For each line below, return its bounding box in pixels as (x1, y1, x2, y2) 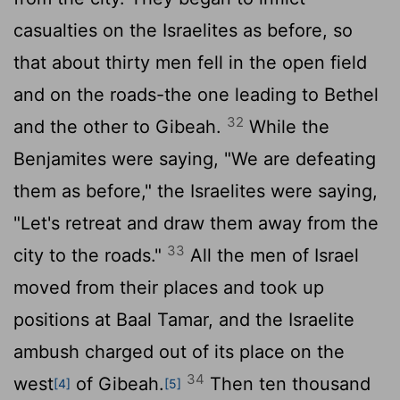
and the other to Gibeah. (13, 116, 227, 138)
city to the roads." (13, 245, 167, 267)
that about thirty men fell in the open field (13, 52, 367, 74)
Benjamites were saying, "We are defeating (13, 148, 376, 171)
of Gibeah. (71, 373, 164, 396)
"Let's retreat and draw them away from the (13, 212, 379, 235)
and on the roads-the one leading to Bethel (13, 84, 379, 106)
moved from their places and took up (13, 277, 324, 299)
